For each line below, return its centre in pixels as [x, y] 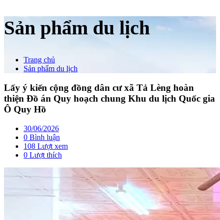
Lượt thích [45, 155]
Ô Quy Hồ [25, 110]
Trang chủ [39, 60]
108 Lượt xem [46, 146]
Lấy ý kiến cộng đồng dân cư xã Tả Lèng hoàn [99, 88]
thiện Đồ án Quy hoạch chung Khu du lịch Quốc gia [110, 99]
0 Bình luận [42, 137]
